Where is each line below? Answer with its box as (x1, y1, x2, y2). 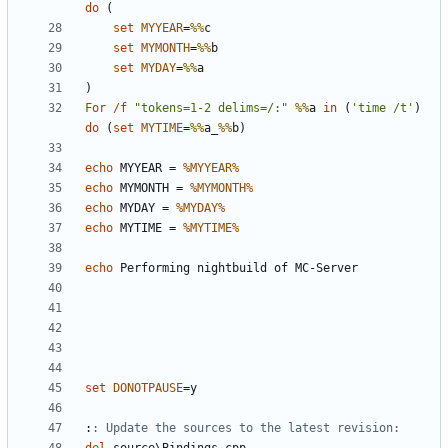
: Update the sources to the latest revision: (92, 421, 400, 436)
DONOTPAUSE (113, 381, 183, 396)
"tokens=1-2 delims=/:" (134, 101, 288, 116)
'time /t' (351, 101, 414, 116)
